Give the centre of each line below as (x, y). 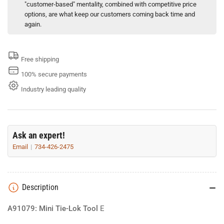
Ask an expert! (39, 135)
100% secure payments (54, 74)
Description (40, 187)
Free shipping (40, 59)
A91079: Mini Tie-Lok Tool (53, 208)
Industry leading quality (53, 89)
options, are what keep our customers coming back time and (110, 14)
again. (33, 24)
